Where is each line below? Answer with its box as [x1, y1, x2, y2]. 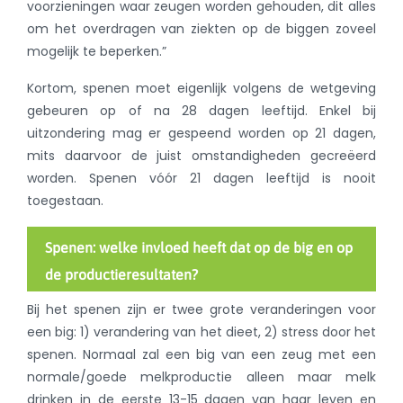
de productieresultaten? [45, 266, 198, 283]
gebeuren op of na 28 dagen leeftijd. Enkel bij [27, 102, 376, 121]
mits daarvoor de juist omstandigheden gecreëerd [27, 147, 376, 166]
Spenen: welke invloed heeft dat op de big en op [45, 239, 353, 256]
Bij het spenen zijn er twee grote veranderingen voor [27, 300, 376, 319]
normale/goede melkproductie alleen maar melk [27, 368, 376, 387]
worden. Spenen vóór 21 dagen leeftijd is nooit [27, 169, 376, 188]
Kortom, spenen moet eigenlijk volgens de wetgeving [27, 79, 376, 98]
